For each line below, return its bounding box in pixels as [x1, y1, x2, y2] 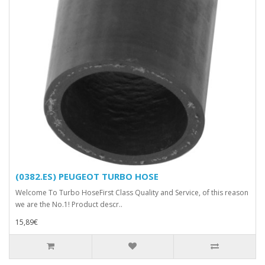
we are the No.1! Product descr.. [15, 199, 122, 209]
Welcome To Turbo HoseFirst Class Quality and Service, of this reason [15, 187, 248, 198]
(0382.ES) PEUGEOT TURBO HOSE [15, 170, 159, 182]
